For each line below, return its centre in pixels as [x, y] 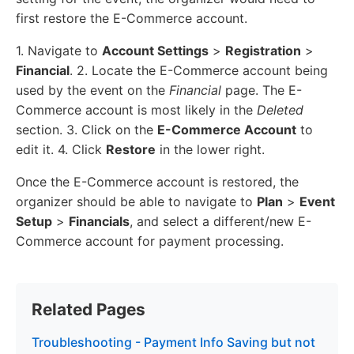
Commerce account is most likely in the [136, 110]
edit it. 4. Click [61, 150]
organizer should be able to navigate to [136, 202]
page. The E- [262, 90]
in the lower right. [210, 150]
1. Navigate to [59, 51]
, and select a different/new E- [220, 222]
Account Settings [155, 51]
